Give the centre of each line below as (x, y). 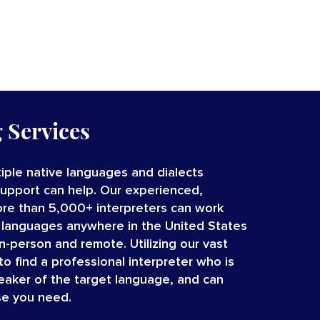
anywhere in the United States (155, 226)
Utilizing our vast (179, 244)
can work (196, 208)
